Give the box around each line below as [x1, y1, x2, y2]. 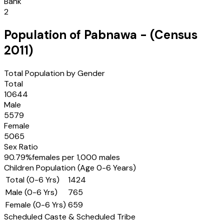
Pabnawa [84, 27, 137, 43]
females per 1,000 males [32, 152, 120, 162]
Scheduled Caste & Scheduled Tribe [4, 211, 135, 222]
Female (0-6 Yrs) [5, 199, 66, 210]
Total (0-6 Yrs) [5, 174, 59, 185]
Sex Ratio [4, 141, 38, 152]
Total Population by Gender [4, 68, 105, 78]
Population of [4, 27, 84, 43]
